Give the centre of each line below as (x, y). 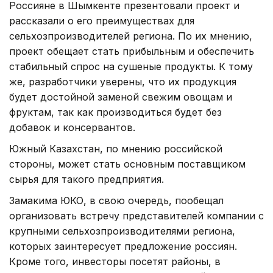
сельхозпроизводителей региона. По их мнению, (131, 36)
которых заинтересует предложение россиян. (123, 246)
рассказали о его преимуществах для (102, 20)
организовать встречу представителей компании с (136, 215)
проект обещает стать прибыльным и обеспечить (132, 51)
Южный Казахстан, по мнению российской (116, 148)
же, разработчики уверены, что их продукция (123, 81)
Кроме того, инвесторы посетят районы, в (115, 261)
